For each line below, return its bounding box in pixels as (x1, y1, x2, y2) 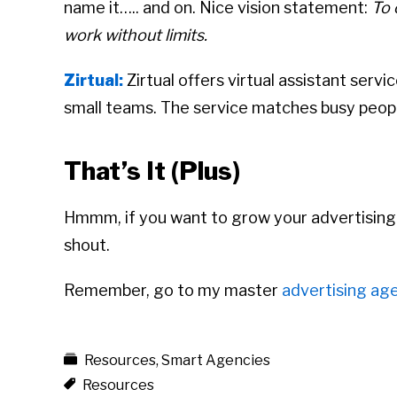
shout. (64, 236, 110, 255)
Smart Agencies (161, 352, 270, 370)
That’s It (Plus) (64, 156, 240, 187)
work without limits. (64, 26, 207, 45)
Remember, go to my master (64, 281, 282, 300)
